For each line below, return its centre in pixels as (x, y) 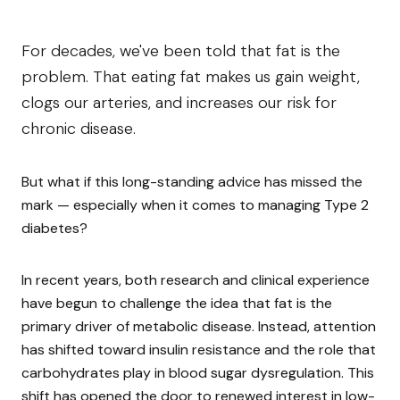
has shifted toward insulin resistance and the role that (199, 350)
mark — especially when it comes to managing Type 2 (195, 205)
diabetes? (54, 229)
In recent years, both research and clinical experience (196, 280)
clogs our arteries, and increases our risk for (179, 103)
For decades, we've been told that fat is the (181, 51)
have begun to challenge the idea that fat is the (177, 304)
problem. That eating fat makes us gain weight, (191, 77)
